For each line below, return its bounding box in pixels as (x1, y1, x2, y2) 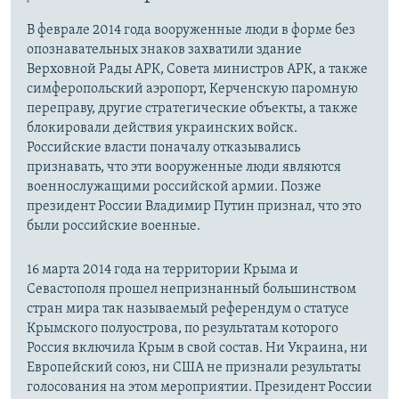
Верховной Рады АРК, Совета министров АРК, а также (27, 62, 368, 77)
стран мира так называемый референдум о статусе (27, 302, 349, 317)
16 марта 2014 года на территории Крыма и (27, 263, 298, 278)
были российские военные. (27, 219, 200, 234)
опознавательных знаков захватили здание (27, 43, 302, 58)
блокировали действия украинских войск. (27, 121, 297, 136)
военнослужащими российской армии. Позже (27, 180, 322, 195)
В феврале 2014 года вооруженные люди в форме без (27, 23, 355, 38)
